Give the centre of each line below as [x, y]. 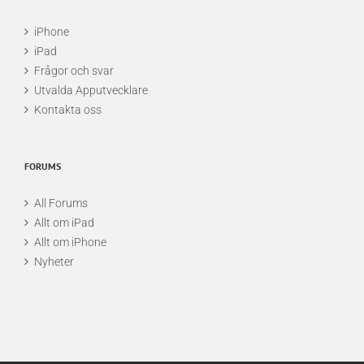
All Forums [61, 203]
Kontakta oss [68, 110]
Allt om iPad [64, 223]
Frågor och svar [74, 71]
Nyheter [54, 262]
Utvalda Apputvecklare [91, 90]
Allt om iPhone [70, 242]
